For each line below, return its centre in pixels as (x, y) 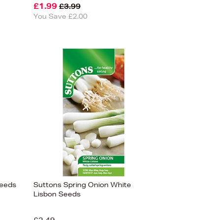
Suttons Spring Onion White (82, 185)
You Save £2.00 (60, 16)
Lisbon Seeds (57, 194)
